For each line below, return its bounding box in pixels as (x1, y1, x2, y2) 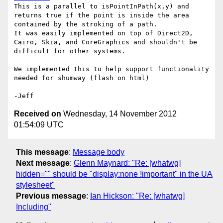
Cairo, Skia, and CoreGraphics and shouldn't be (14, 38, 197, 46)
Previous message (16, 191, 86, 200)
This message (16, 147, 69, 156)
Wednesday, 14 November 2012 (61, 110, 177, 118)
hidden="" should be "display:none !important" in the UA (16, 169, 213, 178)
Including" (16, 202, 51, 211)
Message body (73, 147, 124, 156)
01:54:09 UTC (14, 120, 64, 129)
